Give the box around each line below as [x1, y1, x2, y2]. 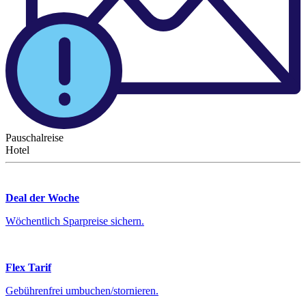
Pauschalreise [5, 132, 64, 144]
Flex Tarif [5, 262, 51, 274]
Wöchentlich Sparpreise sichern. [5, 215, 144, 227]
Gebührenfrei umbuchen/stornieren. [5, 285, 158, 297]
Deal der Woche [5, 192, 79, 204]
